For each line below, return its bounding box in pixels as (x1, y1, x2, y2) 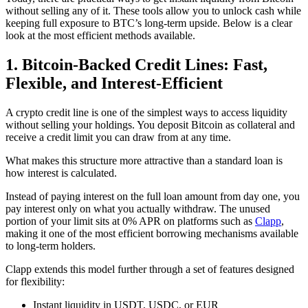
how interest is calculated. (5, 167, 120, 179)
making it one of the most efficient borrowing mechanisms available (5, 228, 298, 240)
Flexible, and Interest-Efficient (5, 74, 223, 93)
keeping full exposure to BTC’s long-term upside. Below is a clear (5, 17, 292, 30)
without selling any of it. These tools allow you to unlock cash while (5, 5, 301, 17)
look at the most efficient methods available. (5, 30, 195, 42)
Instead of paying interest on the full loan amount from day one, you (5, 190, 300, 203)
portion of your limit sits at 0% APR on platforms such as (5, 215, 255, 228)
